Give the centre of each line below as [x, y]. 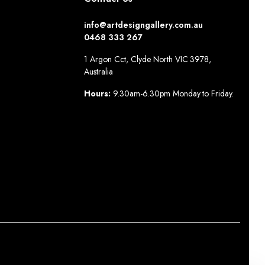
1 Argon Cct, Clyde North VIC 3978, [148, 59]
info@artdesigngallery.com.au [143, 25]
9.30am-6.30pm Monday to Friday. [174, 93]
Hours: [99, 93]
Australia [99, 71]
